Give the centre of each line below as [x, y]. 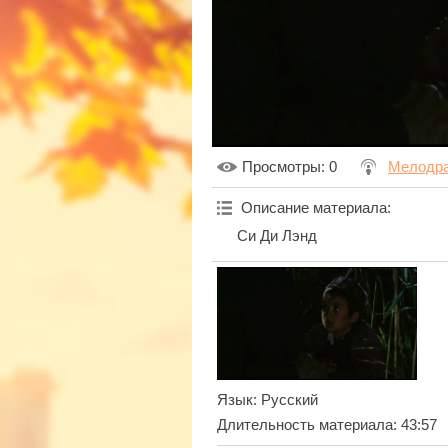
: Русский [285, 399]
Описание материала [314, 208]
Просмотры [281, 167]
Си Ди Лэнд [277, 236]
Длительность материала [305, 424]
